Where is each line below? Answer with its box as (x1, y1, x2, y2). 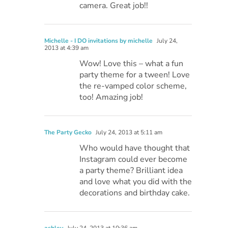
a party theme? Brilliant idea (79, 165, 183, 177)
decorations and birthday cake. (79, 187, 190, 199)
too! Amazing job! (79, 92, 144, 103)
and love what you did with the (79, 176, 192, 188)
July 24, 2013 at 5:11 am (94, 128, 163, 137)
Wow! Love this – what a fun (79, 58, 184, 70)
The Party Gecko (44, 128, 92, 137)
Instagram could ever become (79, 154, 188, 165)
